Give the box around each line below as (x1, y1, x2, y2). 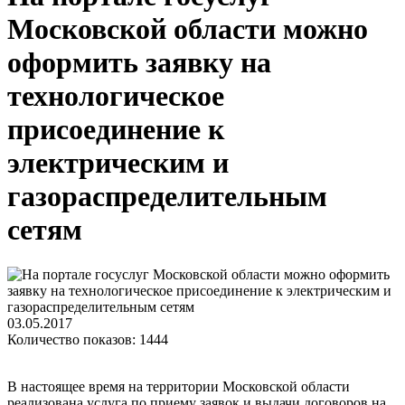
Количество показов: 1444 (7, 331, 168, 347)
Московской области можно (7, 13, 368, 46)
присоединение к (7, 113, 224, 146)
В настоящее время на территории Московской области (7, 378, 350, 394)
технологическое (7, 80, 224, 113)
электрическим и (7, 146, 229, 180)
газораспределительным (7, 180, 327, 213)
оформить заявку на (7, 46, 271, 80)
